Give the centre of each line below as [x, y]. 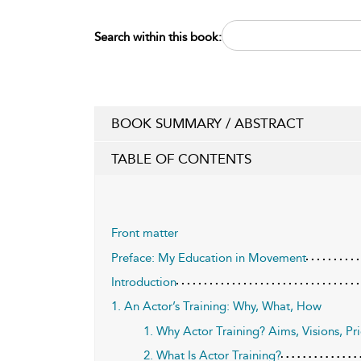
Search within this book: [158, 37]
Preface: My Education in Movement [209, 257]
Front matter [145, 232]
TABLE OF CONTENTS [181, 158]
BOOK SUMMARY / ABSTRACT [207, 123]
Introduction [144, 282]
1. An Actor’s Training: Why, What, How [216, 306]
